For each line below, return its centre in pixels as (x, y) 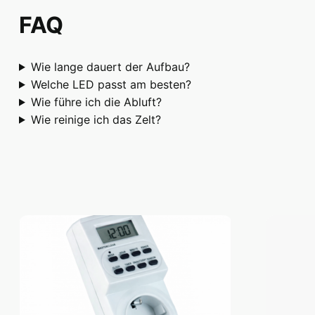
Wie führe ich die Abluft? (96, 102)
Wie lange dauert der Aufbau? (110, 66)
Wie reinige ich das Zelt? (96, 119)
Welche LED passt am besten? (111, 84)
